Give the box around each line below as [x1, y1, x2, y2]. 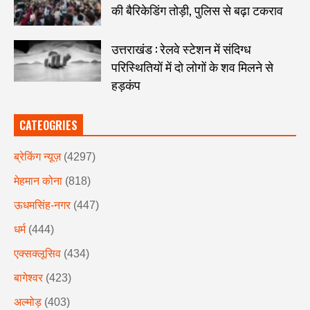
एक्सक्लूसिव [14, 247, 61, 259]
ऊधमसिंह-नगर [14, 199, 71, 211]
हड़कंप [111, 75, 140, 93]
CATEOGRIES [19, 116, 77, 134]
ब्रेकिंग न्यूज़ [14, 150, 61, 163]
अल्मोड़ [14, 295, 42, 308]
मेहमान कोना [14, 174, 62, 187]
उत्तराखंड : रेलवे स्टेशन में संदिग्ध [111, 39, 251, 57]
